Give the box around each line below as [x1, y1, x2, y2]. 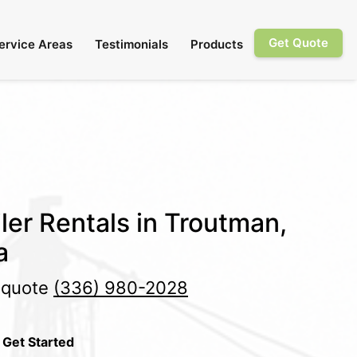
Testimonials [95, 37, 168, 52]
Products [190, 37, 243, 52]
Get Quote [269, 35, 328, 50]
